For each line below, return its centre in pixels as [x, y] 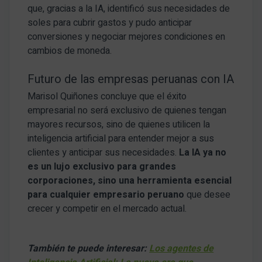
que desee [208, 195]
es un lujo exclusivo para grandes [102, 167]
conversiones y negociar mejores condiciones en [127, 37]
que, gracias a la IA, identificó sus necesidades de [129, 9]
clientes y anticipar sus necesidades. [104, 153]
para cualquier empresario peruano [106, 195]
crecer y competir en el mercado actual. [107, 209]
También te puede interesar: [89, 249]
